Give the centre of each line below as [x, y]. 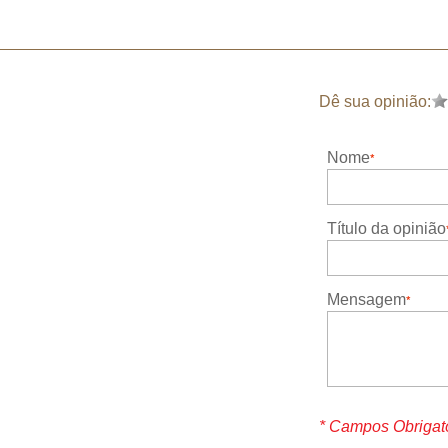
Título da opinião [386, 228]
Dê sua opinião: [375, 101]
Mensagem [366, 299]
